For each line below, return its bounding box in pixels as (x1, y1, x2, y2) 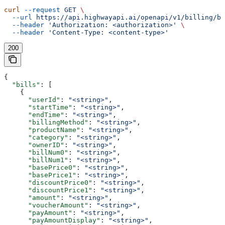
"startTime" (4, 103, 72, 111)
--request (20, 6, 60, 14)
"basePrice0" (4, 163, 76, 171)
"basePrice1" (4, 171, 76, 179)
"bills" (4, 80, 40, 88)
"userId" (4, 95, 60, 103)
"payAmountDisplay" (4, 216, 100, 224)
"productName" (4, 126, 80, 134)
